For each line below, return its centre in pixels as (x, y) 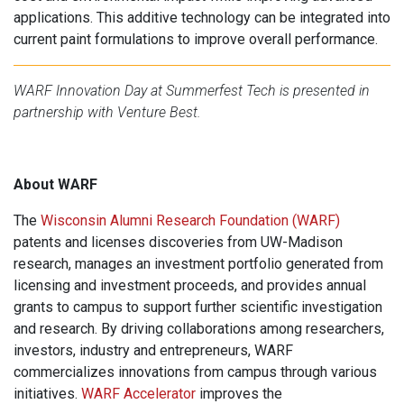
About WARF (55, 185)
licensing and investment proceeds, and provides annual (190, 286)
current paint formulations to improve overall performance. (196, 40)
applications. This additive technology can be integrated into (202, 18)
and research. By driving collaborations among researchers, (199, 329)
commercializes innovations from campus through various (195, 372)
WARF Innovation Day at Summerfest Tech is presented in (192, 91)
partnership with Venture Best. (107, 113)
